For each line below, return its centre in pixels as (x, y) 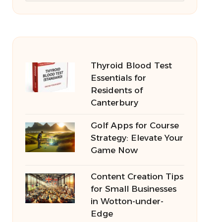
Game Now (114, 150)
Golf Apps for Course (135, 125)
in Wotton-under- (127, 201)
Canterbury (114, 103)
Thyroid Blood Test (131, 65)
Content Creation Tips (137, 176)
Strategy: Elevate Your (137, 138)
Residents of (116, 90)
